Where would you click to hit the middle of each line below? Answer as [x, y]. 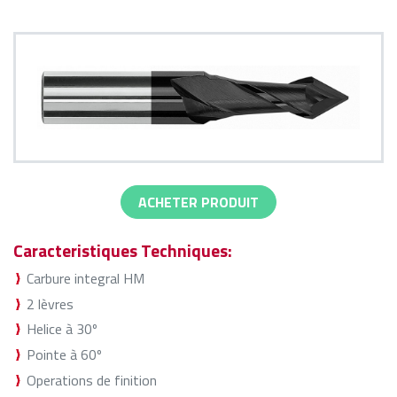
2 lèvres [50, 304]
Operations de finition [92, 380]
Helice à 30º [62, 329]
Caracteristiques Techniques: [123, 250]
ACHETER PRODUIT [198, 202]
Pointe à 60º [64, 355]
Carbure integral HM [86, 278]
